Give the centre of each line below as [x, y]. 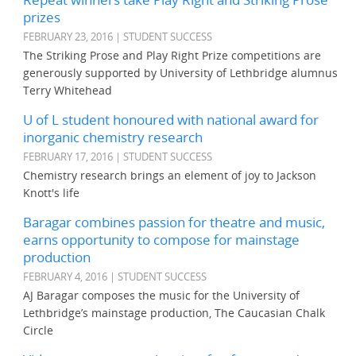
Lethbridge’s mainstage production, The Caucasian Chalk [174, 313]
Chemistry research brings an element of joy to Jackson [170, 176]
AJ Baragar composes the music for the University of [162, 296]
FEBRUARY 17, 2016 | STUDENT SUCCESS [118, 157]
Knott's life [52, 193]
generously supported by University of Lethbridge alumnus [181, 73]
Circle [39, 331]
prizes [42, 17]
